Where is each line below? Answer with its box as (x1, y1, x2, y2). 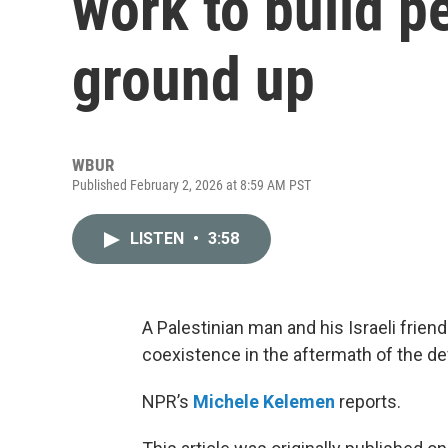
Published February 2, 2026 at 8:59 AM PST (72, 177, 311, 193)
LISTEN (130, 229, 188, 248)
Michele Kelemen (193, 391, 335, 412)
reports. (335, 391, 401, 412)
